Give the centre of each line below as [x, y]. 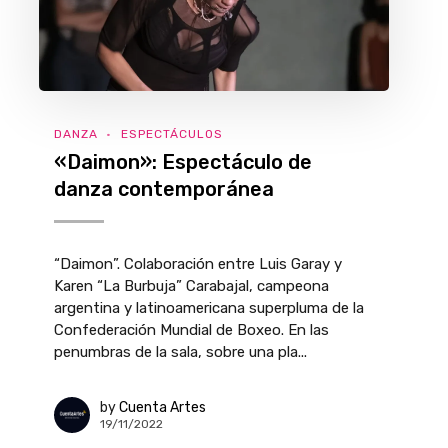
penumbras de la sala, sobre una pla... [180, 352]
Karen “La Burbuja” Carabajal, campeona [191, 286]
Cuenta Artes [162, 407]
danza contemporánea [164, 189]
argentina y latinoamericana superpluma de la [209, 308]
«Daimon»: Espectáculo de [183, 162]
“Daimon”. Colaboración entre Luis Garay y [198, 264]
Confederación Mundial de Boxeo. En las [191, 330]
